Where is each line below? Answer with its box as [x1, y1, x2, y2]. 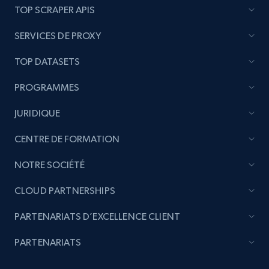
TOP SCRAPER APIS [14, 4, 95, 16]
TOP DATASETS [14, 56, 80, 67]
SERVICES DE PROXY [14, 30, 101, 41]
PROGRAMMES [14, 82, 79, 93]
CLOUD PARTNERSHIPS [14, 185, 115, 196]
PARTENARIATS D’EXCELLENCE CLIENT [14, 211, 181, 222]
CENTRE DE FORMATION [14, 133, 119, 145]
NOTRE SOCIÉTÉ [14, 159, 85, 171]
